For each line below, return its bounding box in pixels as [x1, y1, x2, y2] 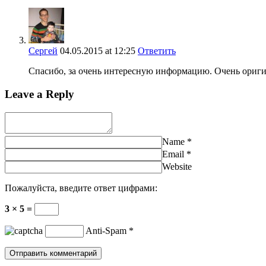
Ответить [138, 46, 176, 56]
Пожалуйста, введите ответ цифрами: [5, 182, 157, 193]
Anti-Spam [85, 225, 126, 236]
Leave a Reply [5, 88, 74, 101]
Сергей [28, 46, 58, 56]
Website [162, 161, 192, 172]
